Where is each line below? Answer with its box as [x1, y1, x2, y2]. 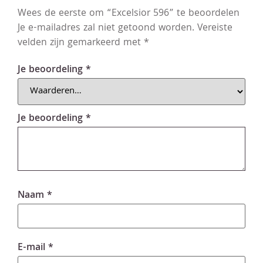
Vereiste [197, 21, 232, 37]
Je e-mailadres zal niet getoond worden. [18, 21, 194, 37]
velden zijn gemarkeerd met [18, 35, 144, 52]
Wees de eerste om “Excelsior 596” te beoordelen [18, 6, 240, 22]
